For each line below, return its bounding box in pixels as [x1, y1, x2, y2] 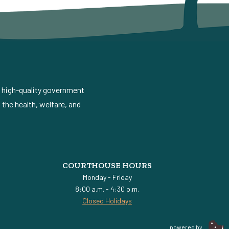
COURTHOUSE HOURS [62, 161, 152, 171]
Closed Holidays [82, 196, 132, 205]
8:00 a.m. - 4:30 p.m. [75, 185, 140, 194]
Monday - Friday [82, 173, 132, 182]
